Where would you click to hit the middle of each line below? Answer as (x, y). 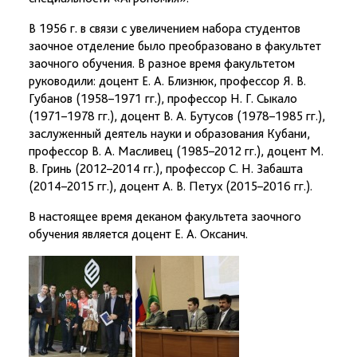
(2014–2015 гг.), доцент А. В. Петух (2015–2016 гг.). (171, 186)
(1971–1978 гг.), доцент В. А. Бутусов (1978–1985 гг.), (177, 116)
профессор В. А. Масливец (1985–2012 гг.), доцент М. (176, 151)
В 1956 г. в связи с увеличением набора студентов (165, 28)
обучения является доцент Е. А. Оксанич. (138, 234)
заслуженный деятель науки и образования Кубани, (169, 133)
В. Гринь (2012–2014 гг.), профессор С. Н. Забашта (166, 169)
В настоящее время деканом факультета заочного (165, 216)
